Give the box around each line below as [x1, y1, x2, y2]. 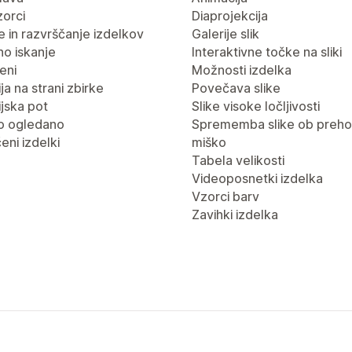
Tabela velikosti [192, 152, 284, 168]
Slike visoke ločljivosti [192, 98, 320, 114]
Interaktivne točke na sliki [192, 44, 342, 60]
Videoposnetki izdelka [192, 170, 323, 186]
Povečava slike [192, 80, 280, 96]
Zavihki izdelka [192, 207, 278, 222]
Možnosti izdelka [192, 62, 291, 78]
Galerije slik [192, 26, 259, 42]
